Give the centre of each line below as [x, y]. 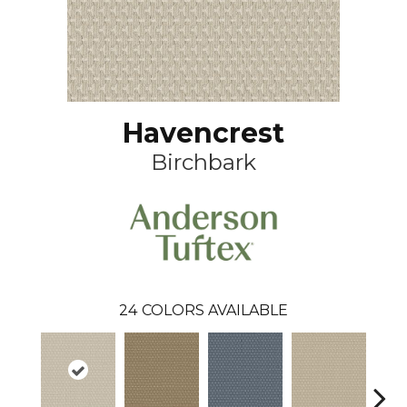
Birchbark [203, 162]
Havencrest [203, 133]
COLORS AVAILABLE [215, 310]
